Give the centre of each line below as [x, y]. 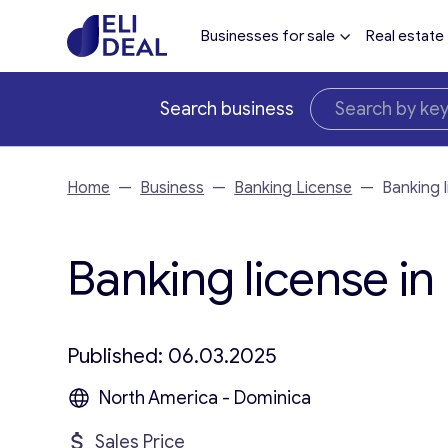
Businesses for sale [267, 36]
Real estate [404, 36]
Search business [227, 109]
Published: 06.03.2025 [172, 356]
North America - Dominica [205, 398]
